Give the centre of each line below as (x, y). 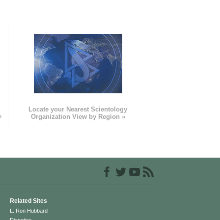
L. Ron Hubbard (29, 211)
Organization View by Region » (78, 117)
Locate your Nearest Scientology (78, 110)
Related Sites (29, 201)
